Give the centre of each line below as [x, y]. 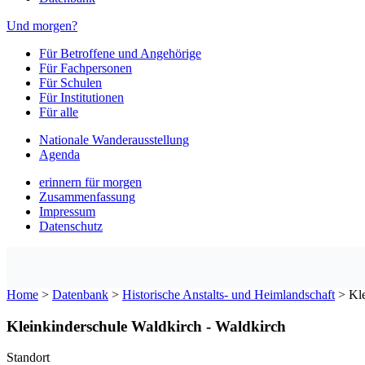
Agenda [59, 154]
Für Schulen [70, 83]
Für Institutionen [81, 97]
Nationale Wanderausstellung [114, 140]
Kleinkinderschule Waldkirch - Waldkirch [146, 326]
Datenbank [80, 295]
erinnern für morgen [90, 182]
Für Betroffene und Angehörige [120, 53]
